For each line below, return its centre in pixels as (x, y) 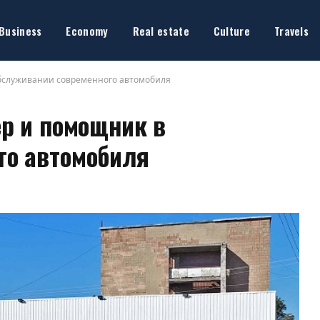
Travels (291, 30)
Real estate (161, 30)
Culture (231, 30)
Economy (87, 30)
